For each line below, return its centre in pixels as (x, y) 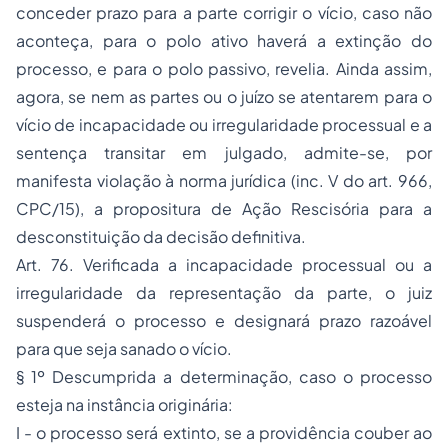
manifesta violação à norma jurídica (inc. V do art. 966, (224, 180)
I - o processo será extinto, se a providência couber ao (224, 432)
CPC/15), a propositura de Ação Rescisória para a (224, 208)
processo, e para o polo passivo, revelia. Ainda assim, (224, 68)
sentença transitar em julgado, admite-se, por (224, 152)
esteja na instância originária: (124, 404)
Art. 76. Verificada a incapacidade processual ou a (224, 264)
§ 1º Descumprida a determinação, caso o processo (224, 376)
